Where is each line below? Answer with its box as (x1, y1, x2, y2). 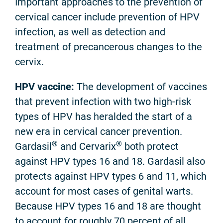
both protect (122, 140, 179, 153)
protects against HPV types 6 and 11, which (15, 170, 207, 183)
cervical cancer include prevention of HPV (15, 11, 200, 23)
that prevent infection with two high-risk (15, 96, 191, 108)
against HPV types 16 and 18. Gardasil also (15, 155, 205, 168)
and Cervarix (58, 140, 116, 153)
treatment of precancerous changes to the (15, 41, 202, 53)
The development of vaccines (74, 81, 207, 93)
